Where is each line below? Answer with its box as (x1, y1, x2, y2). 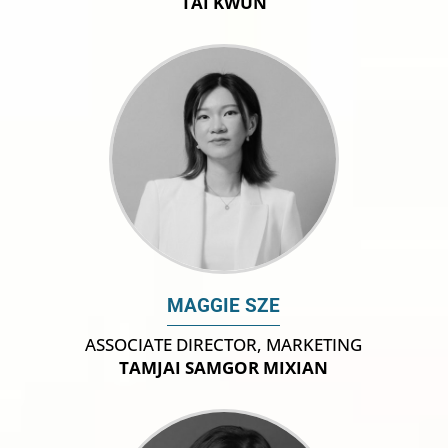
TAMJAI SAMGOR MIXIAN (119, 355, 329, 379)
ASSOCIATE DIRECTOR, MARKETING (85, 332, 363, 356)
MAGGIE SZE (167, 294, 281, 317)
